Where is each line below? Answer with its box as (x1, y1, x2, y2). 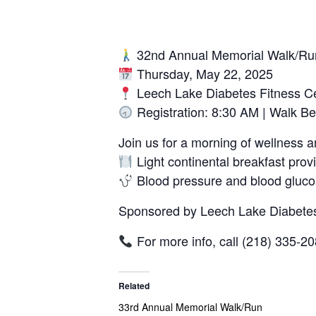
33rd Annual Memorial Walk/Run (119, 300, 262, 315)
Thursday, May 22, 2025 (133, 64, 273, 83)
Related (119, 279, 150, 293)
